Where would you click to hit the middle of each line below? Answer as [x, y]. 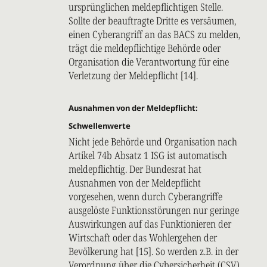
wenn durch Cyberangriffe [170, 197]
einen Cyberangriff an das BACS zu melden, [154, 35]
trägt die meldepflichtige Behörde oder [145, 48]
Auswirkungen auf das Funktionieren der [150, 224]
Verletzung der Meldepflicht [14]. [133, 76]
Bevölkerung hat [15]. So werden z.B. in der [153, 252]
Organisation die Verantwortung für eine [149, 62]
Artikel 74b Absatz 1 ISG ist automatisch [148, 156]
